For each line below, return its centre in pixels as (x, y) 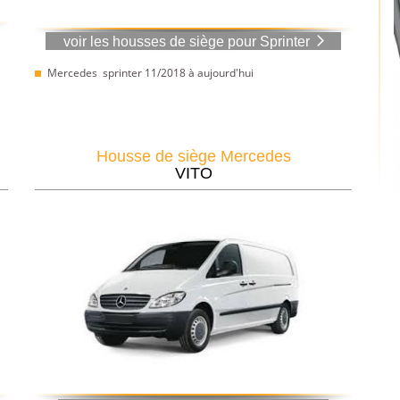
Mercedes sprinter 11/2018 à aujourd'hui (150, 72)
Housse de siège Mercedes (193, 156)
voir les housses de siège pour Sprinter (186, 41)
